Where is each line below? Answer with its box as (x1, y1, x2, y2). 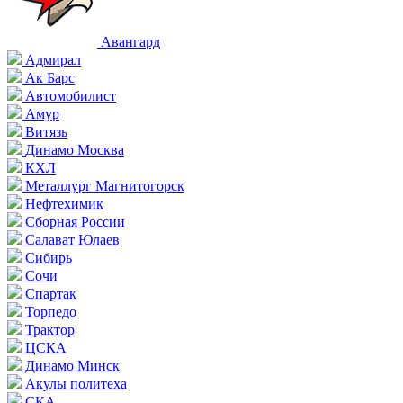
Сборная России (25, 214, 125, 229)
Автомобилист (25, 88, 116, 103)
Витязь (25, 124, 67, 139)
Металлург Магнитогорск (25, 178, 184, 193)
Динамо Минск (25, 358, 120, 373)
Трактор (25, 322, 75, 337)
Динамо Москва (25, 142, 124, 157)
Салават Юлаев (25, 232, 120, 247)
